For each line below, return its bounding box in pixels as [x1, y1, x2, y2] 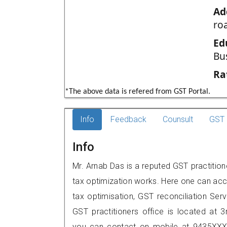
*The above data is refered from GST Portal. [65, 88, 210, 96]
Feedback [110, 115, 146, 124]
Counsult [163, 115, 193, 124]
